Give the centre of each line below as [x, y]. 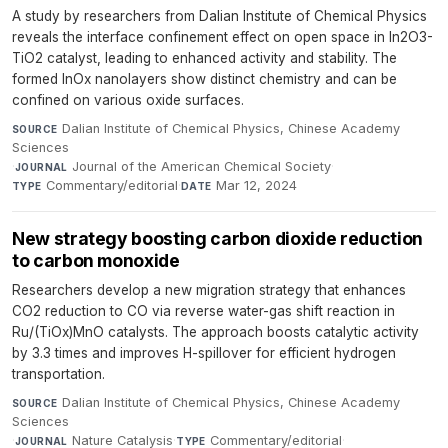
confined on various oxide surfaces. [128, 100]
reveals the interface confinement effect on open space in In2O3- [222, 37]
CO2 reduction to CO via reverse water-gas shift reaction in [203, 311]
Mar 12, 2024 [257, 186]
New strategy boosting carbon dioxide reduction [217, 239]
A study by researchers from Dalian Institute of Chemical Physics [219, 16]
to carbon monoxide [96, 261]
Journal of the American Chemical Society [202, 167]
